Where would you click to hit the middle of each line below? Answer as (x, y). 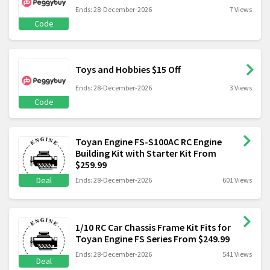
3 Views (241, 88)
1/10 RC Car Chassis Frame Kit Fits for (153, 227)
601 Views (237, 180)
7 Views (241, 10)
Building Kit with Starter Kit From (146, 153)
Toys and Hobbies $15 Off (128, 70)
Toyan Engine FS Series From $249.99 (152, 238)
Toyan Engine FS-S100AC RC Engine (149, 142)
